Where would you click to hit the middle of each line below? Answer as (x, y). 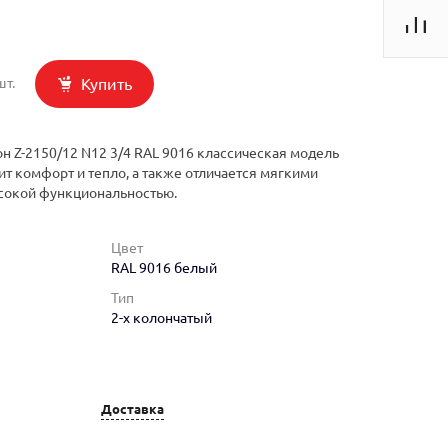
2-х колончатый (161, 318)
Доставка (132, 408)
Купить (106, 84)
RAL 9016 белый (164, 268)
